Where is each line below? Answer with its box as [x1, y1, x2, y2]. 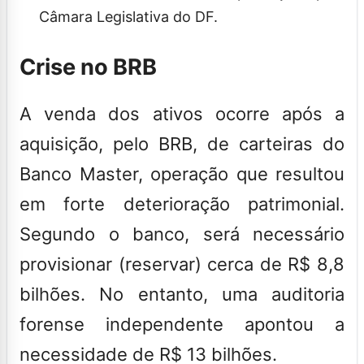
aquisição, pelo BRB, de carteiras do [19, 132, 344, 154]
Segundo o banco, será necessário [19, 223, 344, 245]
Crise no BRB [19, 53, 162, 80]
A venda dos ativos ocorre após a [19, 102, 344, 124]
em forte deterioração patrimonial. [19, 193, 344, 214]
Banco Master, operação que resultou [19, 162, 344, 184]
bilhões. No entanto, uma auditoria [19, 283, 344, 305]
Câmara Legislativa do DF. [39, 7, 218, 25]
